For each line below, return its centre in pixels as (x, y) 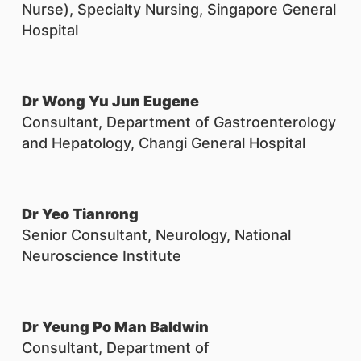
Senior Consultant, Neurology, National (156, 235)
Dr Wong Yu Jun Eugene (110, 101)
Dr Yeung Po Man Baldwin (115, 327)
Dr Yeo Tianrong (80, 214)
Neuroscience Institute (102, 256)
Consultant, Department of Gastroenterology (179, 122)
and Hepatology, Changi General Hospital (164, 143)
